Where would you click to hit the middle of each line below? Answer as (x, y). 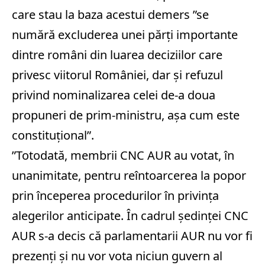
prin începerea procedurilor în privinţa (115, 195)
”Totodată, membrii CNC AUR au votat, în (123, 155)
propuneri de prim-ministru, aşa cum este (126, 115)
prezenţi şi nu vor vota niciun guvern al (117, 256)
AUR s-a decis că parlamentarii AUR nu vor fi (132, 236)
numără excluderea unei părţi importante (125, 35)
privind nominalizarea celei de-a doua (114, 95)
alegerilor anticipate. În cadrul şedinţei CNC (130, 216)
